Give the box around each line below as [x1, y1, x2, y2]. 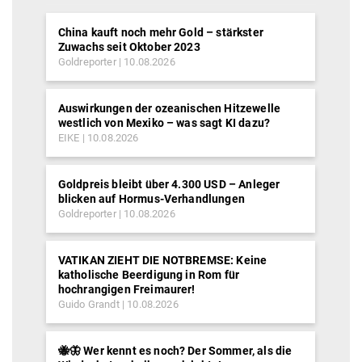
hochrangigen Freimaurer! [57, 283, 196, 296]
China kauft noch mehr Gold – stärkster [57, 26, 263, 39]
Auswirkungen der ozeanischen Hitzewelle [57, 102, 281, 115]
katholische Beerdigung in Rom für [57, 268, 240, 281]
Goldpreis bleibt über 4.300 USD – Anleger [57, 178, 280, 191]
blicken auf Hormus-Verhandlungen [57, 192, 245, 205]
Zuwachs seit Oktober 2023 [57, 40, 200, 53]
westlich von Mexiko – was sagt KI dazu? [57, 116, 271, 129]
